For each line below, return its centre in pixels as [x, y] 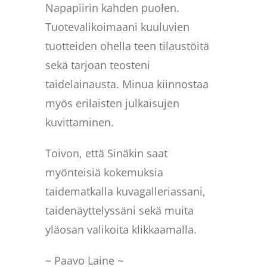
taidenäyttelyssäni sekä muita [120, 210]
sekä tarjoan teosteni [98, 65]
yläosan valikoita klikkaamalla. [121, 229]
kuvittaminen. [80, 122]
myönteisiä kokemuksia [105, 172]
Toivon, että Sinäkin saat [107, 153]
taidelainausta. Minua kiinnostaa [127, 84]
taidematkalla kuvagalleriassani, [126, 191]
